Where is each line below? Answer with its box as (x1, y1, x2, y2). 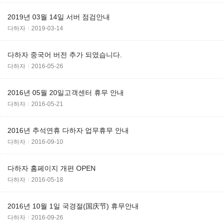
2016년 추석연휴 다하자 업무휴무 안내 (7, 126, 129, 135)
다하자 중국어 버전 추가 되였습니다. (85, 51, 122, 59)
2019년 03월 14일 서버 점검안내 (7, 13, 110, 21)
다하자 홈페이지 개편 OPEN (7, 164, 96, 173)
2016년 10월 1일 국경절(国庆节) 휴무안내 (7, 202, 139, 211)
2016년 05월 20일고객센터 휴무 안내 (7, 89, 124, 97)
